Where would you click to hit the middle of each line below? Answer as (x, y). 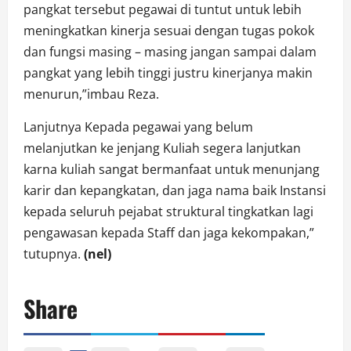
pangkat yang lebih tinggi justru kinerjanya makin (168, 73)
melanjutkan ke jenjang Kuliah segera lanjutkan (162, 148)
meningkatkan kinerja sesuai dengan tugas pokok (169, 31)
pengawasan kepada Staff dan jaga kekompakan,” (169, 233)
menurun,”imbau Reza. (91, 94)
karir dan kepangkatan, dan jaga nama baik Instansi (175, 191)
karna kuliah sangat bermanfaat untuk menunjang (172, 170)
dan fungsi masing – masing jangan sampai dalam (170, 52)
